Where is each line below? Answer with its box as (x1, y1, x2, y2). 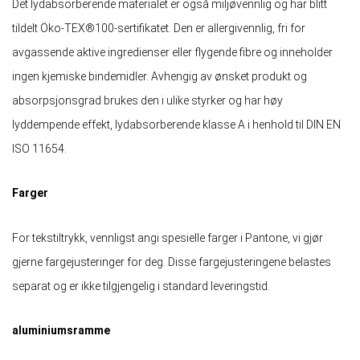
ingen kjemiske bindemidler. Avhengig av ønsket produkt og (12, 70, 307, 84)
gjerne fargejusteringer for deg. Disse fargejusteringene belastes (12, 255, 331, 268)
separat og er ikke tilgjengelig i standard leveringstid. (12, 279, 270, 292)
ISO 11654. (12, 142, 67, 156)
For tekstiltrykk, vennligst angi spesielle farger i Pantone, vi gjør (12, 231, 323, 244)
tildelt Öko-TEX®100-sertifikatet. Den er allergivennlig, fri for (12, 22, 305, 35)
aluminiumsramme (12, 323, 110, 337)
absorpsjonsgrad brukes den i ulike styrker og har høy (12, 94, 283, 108)
